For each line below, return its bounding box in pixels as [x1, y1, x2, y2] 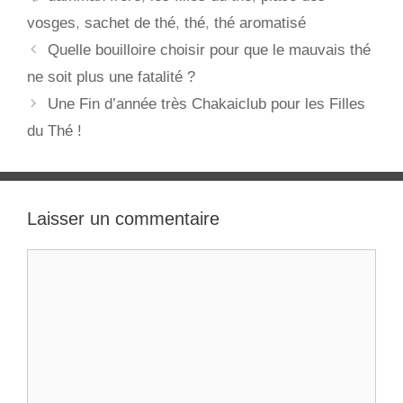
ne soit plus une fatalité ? [27, 67, 195, 85]
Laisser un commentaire [27, 208, 219, 228]
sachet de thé [85, 13, 175, 31]
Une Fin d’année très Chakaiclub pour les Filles [48, 94, 366, 112]
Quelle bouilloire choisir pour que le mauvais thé [48, 40, 372, 58]
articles [26, 83, 76, 101]
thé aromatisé [214, 13, 306, 31]
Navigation [26, 38, 97, 56]
